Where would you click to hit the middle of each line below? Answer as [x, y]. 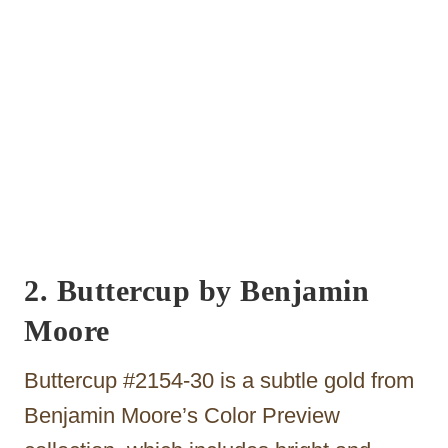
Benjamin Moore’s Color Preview [182, 415]
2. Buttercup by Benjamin [196, 290]
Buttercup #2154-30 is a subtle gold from [219, 380]
